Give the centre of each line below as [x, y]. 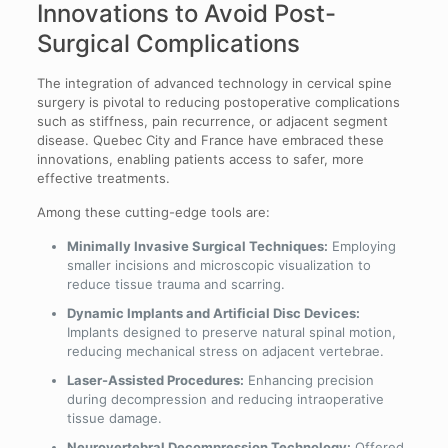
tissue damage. [114, 418]
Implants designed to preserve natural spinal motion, [231, 332]
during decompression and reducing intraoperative [225, 399]
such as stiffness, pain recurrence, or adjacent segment [212, 121]
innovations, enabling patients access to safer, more [200, 159]
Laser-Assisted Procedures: [155, 380]
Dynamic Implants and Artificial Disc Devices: [213, 313]
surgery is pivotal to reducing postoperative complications [218, 102]
